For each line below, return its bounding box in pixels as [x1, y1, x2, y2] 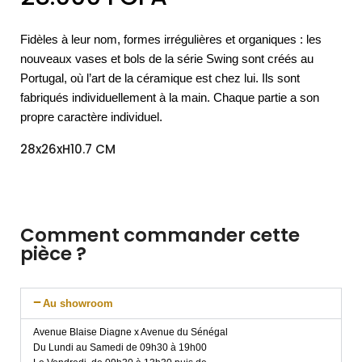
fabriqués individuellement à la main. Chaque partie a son [20, 90, 319, 104]
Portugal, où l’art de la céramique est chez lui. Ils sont [20, 70, 300, 85]
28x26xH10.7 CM [20, 140, 116, 158]
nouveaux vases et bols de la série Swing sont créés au [20, 51, 314, 65]
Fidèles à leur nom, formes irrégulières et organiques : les [20, 32, 322, 46]
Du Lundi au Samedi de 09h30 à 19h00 [33, 341, 207, 353]
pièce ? [20, 240, 86, 267]
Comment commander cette [20, 221, 300, 248]
